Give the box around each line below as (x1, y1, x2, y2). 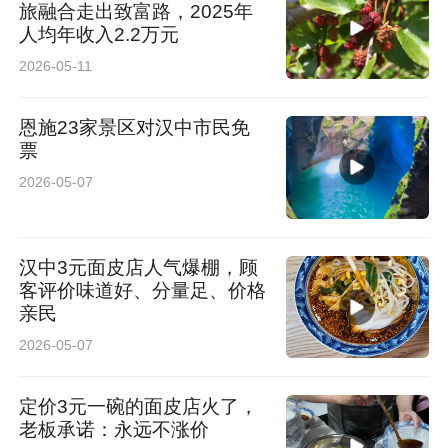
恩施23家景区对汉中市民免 (19, 117, 251, 139)
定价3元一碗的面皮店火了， (19, 396, 259, 418)
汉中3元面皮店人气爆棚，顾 (19, 256, 259, 278)
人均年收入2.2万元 (19, 23, 180, 45)
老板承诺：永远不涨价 (19, 419, 210, 441)
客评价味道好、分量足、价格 (19, 279, 267, 301)
